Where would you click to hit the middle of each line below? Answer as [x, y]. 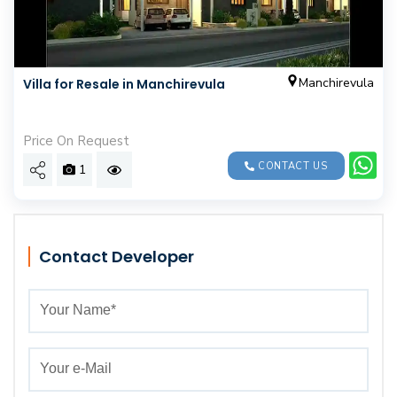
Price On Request [76, 140]
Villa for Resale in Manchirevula [124, 84]
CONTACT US [291, 166]
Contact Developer [117, 256]
